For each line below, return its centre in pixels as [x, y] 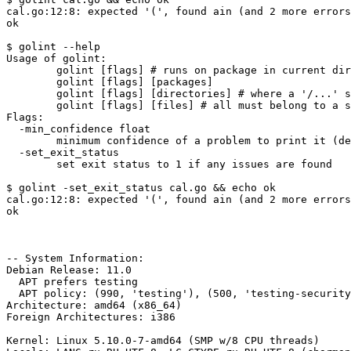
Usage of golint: [56, 59]
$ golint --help [53, 47]
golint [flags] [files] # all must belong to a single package [31, 106]
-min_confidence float [13, 129]
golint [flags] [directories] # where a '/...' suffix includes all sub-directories [31, 94]
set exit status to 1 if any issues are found [19, 165]
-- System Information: [75, 259]
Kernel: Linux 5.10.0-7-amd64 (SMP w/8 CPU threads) [163, 341]
